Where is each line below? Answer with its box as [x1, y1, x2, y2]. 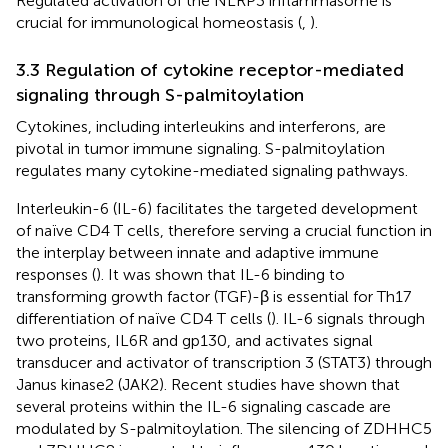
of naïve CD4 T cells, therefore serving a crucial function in [16, 220, 432, 240]
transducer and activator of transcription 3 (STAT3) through [16, 352, 432, 372]
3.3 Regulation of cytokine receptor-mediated [16, 58, 404, 81]
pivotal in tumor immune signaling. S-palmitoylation [16, 138, 385, 158]
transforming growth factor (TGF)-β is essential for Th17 [16, 286, 411, 306]
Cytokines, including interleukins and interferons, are [16, 116, 386, 136]
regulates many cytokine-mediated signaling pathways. [16, 160, 408, 180]
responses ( [16, 264, 96, 284]
